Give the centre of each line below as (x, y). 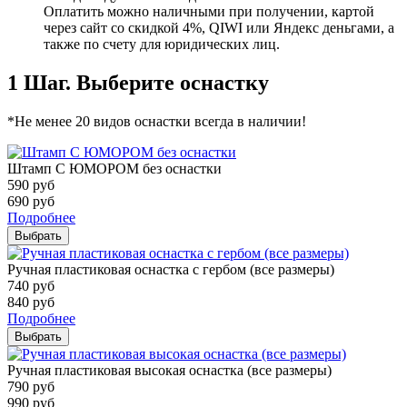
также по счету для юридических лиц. (162, 45)
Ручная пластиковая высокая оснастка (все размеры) (169, 370)
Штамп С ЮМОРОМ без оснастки (114, 168)
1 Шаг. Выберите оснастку (138, 83)
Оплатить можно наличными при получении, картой (209, 12)
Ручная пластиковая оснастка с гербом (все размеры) (171, 269)
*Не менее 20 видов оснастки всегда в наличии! (157, 121)
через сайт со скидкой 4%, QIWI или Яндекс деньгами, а (219, 28)
